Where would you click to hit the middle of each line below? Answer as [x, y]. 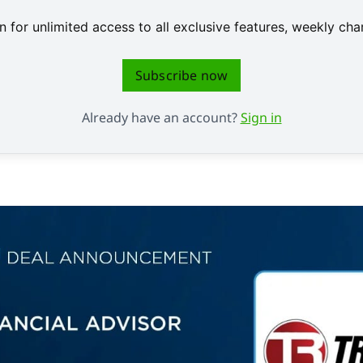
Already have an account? [161, 117]
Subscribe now [181, 75]
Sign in [261, 117]
